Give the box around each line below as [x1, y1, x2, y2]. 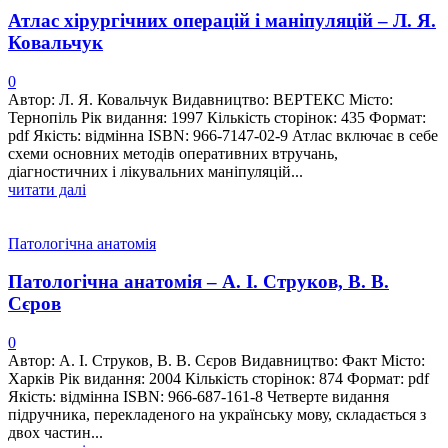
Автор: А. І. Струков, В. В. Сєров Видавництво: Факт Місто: [8, 352, 425, 370]
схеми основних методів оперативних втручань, [8, 144, 338, 162]
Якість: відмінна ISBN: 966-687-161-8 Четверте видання [8, 388, 389, 406]
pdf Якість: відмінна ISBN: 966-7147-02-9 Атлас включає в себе [8, 126, 438, 144]
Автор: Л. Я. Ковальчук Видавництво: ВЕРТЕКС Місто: [8, 90, 393, 108]
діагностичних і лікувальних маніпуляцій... [8, 162, 303, 180]
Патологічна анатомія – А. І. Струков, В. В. [8, 271, 389, 293]
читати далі [8, 180, 86, 198]
